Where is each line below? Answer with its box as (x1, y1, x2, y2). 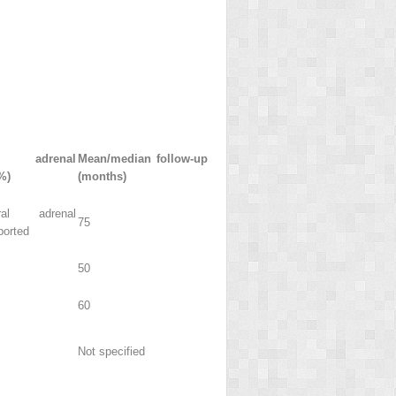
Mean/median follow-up (78, 151, 208, 165)
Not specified (78, 344, 145, 358)
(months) (78, 169, 126, 183)
